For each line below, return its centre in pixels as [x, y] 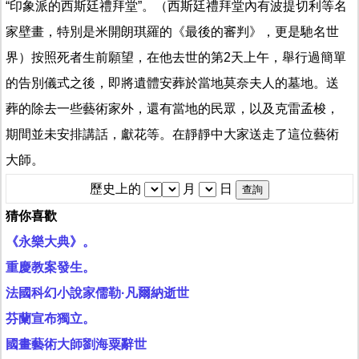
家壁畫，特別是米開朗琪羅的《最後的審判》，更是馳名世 [172, 31]
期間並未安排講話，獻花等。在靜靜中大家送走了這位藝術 [172, 134]
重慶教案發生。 [50, 268]
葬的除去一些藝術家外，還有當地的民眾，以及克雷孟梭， [172, 108]
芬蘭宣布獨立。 [50, 319]
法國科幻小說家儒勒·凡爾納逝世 [97, 293]
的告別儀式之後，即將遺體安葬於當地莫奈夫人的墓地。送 [172, 83]
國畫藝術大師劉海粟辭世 [76, 345]
